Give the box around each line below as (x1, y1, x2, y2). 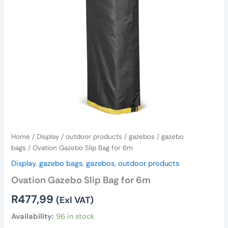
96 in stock (56, 211, 95, 221)
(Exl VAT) (56, 194, 94, 206)
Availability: (11, 211, 54, 221)
